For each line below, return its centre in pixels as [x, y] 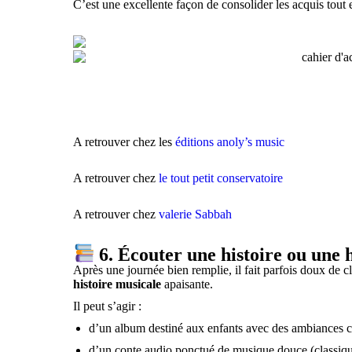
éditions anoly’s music [230, 141]
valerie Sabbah [197, 214]
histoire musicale [117, 284]
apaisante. [187, 284]
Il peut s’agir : [108, 306]
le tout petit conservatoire [221, 178]
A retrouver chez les [125, 141]
